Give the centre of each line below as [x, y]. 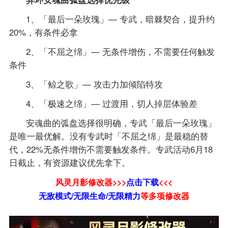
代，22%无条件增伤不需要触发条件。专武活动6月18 [111, 149]
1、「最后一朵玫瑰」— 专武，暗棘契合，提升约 [121, 19]
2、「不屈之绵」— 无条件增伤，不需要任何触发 [121, 51]
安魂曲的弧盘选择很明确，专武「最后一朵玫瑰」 [121, 122]
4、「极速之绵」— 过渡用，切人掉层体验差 [112, 103]
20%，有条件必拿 [43, 32]
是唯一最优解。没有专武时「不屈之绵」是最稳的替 [108, 136]
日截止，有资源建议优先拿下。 [69, 162]
